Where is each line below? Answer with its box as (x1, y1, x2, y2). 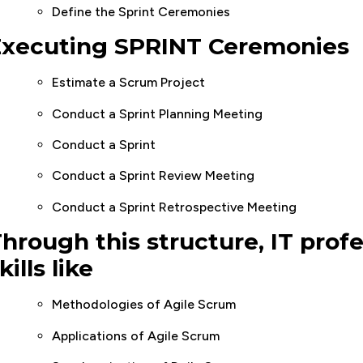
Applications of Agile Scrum (52, 327, 220, 344)
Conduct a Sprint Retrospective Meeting (52, 199, 297, 215)
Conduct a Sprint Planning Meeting (52, 105, 263, 122)
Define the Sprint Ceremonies (52, 3, 230, 19)
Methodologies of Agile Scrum (52, 297, 239, 313)
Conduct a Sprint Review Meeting (52, 168, 254, 184)
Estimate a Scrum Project (52, 75, 205, 91)
